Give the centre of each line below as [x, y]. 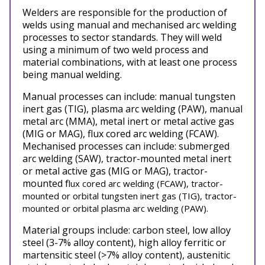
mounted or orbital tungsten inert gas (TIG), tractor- [130, 196]
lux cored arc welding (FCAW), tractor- [146, 183]
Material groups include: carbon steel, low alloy [127, 230]
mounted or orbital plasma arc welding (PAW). [117, 208]
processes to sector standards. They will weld [122, 37]
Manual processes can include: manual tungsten [129, 96]
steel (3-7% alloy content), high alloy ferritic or [124, 243]
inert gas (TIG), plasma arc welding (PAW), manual [132, 109]
